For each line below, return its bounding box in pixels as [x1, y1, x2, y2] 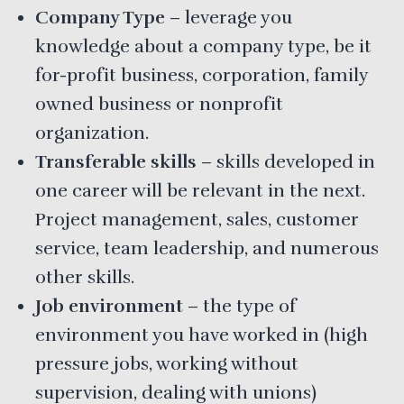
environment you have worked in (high [35, 323, 368, 346]
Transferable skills [35, 150, 197, 173]
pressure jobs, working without [35, 352, 298, 375]
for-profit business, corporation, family [35, 63, 368, 87]
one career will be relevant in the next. [35, 179, 365, 202]
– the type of [183, 294, 296, 317]
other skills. [35, 265, 134, 289]
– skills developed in [197, 150, 375, 173]
